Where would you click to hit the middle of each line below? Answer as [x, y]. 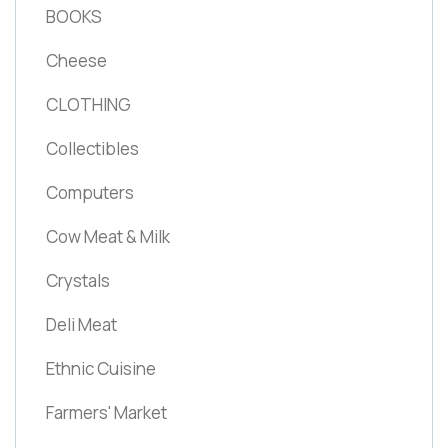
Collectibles [92, 148]
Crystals [78, 280]
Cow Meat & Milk [108, 236]
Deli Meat [81, 324]
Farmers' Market [106, 412]
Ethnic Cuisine [101, 368]
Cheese [76, 60]
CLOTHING [88, 104]
